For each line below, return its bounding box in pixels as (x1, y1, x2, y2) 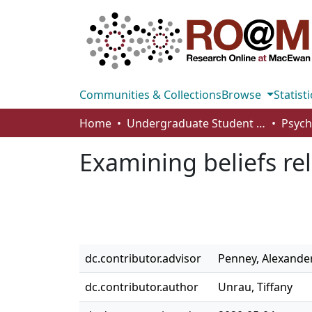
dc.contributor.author (85, 279, 198, 295)
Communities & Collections (79, 87, 221, 102)
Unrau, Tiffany (218, 279, 292, 295)
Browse (221, 87, 264, 102)
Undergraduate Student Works (256, 116, 265, 131)
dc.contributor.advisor (85, 251, 201, 266)
